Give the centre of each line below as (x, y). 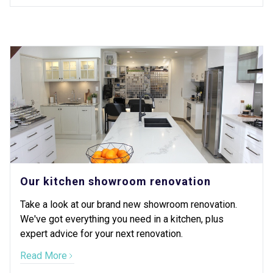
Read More (44, 256)
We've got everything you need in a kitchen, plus (122, 219)
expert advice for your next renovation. (101, 234)
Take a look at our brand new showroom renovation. (129, 204)
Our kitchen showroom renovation (115, 181)
